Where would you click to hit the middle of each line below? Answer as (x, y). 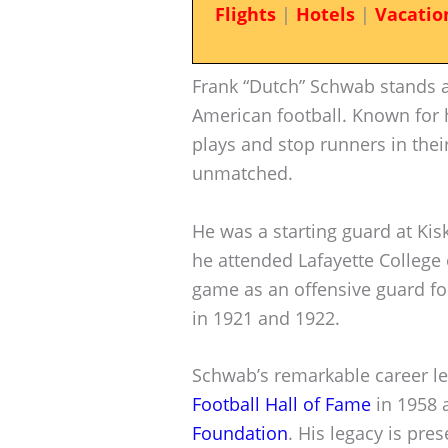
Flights (245, 14)
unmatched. (242, 172)
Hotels (325, 14)
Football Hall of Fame (281, 404)
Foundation (240, 433)
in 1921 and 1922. (266, 317)
